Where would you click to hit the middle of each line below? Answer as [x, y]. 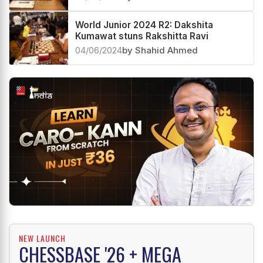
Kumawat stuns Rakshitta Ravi [142, 36]
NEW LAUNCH [42, 238]
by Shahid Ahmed [160, 50]
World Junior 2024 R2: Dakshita [144, 25]
